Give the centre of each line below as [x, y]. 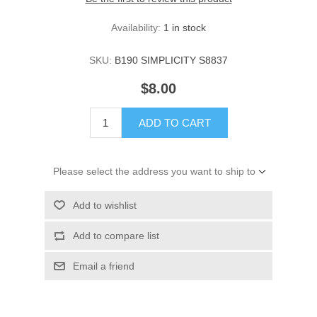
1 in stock [185, 28]
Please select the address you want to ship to [154, 172]
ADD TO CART [174, 123]
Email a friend [103, 266]
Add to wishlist [104, 206]
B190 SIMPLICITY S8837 [171, 60]
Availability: [136, 28]
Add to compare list [116, 236]
